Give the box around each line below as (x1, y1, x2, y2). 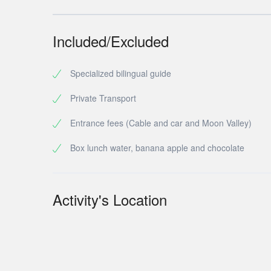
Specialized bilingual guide (70, 67, 171, 79)
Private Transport (70, 92, 136, 104)
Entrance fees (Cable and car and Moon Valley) (70, 117, 252, 129)
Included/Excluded (53, 30, 169, 51)
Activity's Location (53, 189, 167, 210)
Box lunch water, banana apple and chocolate (70, 142, 244, 154)
